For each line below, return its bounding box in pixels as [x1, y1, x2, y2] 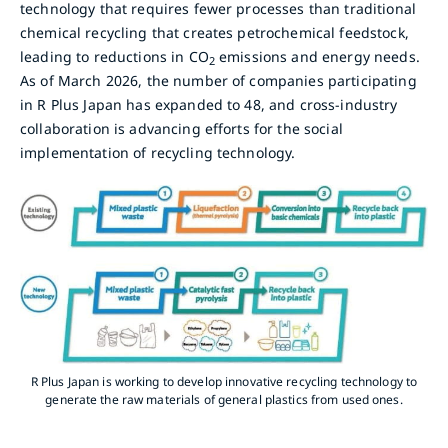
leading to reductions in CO [20, 47, 209, 67]
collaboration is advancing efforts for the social [20, 119, 343, 139]
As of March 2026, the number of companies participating [20, 71, 417, 91]
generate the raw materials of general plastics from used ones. [45, 390, 403, 408]
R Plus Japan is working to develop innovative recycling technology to [30, 372, 418, 390]
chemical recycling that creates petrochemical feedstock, [20, 23, 409, 43]
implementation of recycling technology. [20, 143, 296, 163]
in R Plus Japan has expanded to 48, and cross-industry [20, 95, 398, 115]
